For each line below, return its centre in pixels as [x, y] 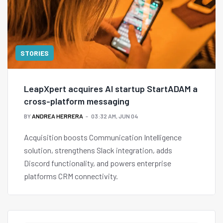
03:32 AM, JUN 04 [114, 116]
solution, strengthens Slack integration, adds [98, 150]
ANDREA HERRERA [57, 116]
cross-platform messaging [77, 101]
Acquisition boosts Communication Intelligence [103, 137]
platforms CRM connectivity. [71, 176]
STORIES [35, 53]
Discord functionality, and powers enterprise [98, 163]
